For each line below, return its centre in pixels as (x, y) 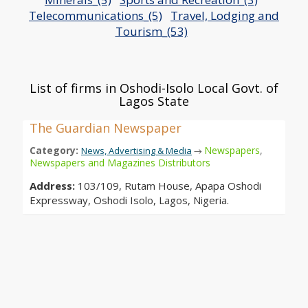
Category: (55, 150)
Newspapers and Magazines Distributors (120, 162)
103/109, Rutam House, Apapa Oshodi (169, 185)
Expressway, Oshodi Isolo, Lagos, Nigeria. (129, 200)
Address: (54, 185)
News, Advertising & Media (136, 150)
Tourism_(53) (151, 31)
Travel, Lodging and (225, 15)
